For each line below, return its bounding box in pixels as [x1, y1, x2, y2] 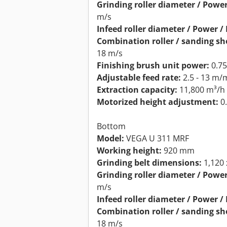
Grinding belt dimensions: [97, 157, 202, 169]
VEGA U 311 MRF [124, 133, 189, 144]
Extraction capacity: [97, 84, 177, 96]
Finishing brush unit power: [97, 60, 209, 71]
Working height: [97, 145, 162, 157]
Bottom [97, 121, 126, 132]
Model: [97, 133, 124, 144]
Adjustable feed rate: [97, 72, 181, 84]
